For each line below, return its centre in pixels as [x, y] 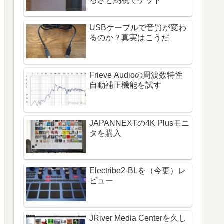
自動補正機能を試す [125, 85]
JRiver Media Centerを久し [138, 218]
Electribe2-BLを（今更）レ [138, 170]
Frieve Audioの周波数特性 [136, 75]
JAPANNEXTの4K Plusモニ [139, 123]
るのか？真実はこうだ [129, 37]
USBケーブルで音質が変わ [138, 27]
